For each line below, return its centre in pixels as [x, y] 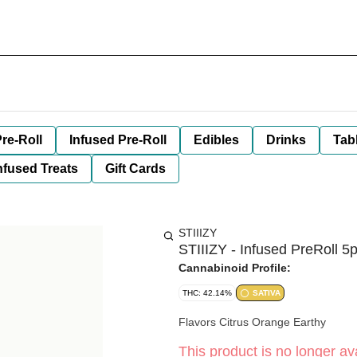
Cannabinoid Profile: [235, 268]
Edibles [216, 140]
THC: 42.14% [207, 293]
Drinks [286, 140]
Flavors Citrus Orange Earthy [252, 322]
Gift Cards [135, 169]
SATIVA [267, 293]
